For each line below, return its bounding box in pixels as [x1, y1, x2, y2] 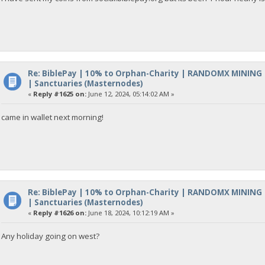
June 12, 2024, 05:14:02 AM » [86, 89, 174, 98]
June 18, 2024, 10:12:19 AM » [86, 208, 174, 217]
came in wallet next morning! [1, 112, 104, 123]
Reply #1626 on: [33, 208, 86, 217]
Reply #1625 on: [33, 89, 86, 98]
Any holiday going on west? [1, 231, 100, 242]
